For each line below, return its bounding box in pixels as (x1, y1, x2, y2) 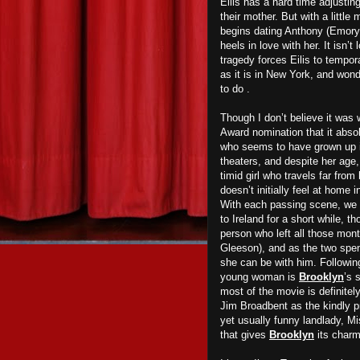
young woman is (220, 271, 299, 283)
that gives (220, 329, 269, 341)
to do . (220, 83, 250, 95)
